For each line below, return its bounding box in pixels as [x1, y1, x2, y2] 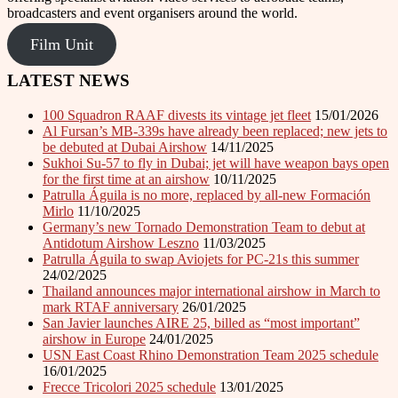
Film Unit [29, 36, 93, 54]
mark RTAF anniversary [43, 298, 179, 314]
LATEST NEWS [7, 70, 130, 90]
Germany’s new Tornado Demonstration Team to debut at [43, 219, 365, 235]
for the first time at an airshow [43, 171, 210, 187]
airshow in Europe [43, 330, 146, 346]
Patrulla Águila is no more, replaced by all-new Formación [43, 187, 370, 203]
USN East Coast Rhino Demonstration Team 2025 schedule [43, 346, 378, 362]
